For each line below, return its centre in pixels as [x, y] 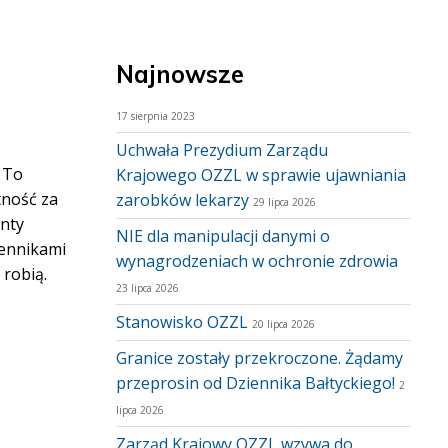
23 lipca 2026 [147, 288]
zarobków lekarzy [182, 200]
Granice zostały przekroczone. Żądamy [259, 358]
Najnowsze [180, 74]
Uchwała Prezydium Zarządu [222, 150]
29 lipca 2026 [284, 202]
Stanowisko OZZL [182, 322]
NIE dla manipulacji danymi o [223, 236]
